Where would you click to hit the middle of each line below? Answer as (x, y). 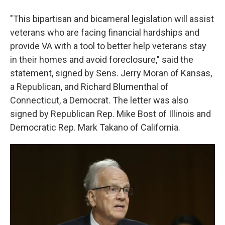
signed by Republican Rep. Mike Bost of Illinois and (110, 114)
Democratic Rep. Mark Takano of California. (95, 127)
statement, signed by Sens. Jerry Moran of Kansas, (111, 73)
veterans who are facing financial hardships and (105, 32)
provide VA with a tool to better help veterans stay (108, 46)
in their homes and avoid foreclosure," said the (102, 60)
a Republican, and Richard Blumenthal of (89, 87)
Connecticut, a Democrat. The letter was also (99, 100)
